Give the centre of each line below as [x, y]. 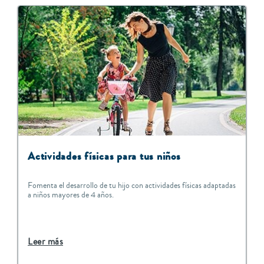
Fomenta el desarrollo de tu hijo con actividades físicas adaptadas [132, 186]
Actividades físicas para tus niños [104, 156]
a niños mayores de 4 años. [71, 195]
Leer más [45, 242]
